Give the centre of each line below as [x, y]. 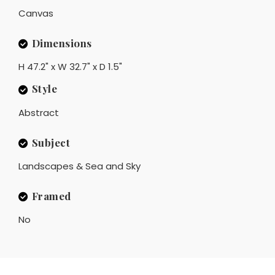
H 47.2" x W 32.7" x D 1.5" [70, 66]
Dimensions [62, 43]
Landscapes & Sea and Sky [79, 166]
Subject [51, 142]
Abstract [39, 112]
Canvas [36, 13]
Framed [51, 196]
